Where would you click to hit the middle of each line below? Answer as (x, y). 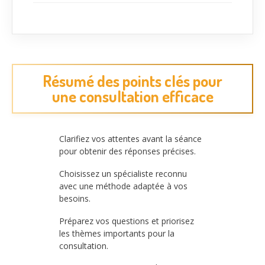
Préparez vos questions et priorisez (127, 221)
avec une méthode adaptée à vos (123, 186)
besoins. (75, 198)
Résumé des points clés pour (132, 81)
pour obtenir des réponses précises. (127, 151)
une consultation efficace (132, 96)
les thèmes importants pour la (117, 233)
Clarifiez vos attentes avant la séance (130, 138)
